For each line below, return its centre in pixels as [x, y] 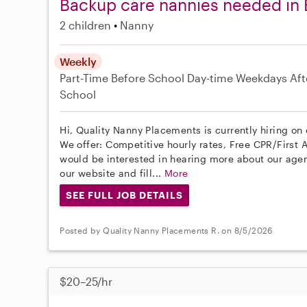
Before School [148, 77]
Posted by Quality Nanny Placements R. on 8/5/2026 [166, 231]
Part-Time [86, 77]
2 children [86, 25]
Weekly [78, 61]
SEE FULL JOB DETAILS [124, 195]
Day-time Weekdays [237, 77]
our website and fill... [112, 173]
